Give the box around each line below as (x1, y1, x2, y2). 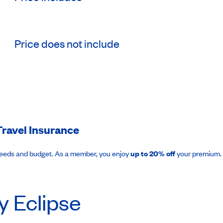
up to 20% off (130, 148, 175, 158)
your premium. (175, 148, 222, 158)
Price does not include (14, 36, 120, 51)
